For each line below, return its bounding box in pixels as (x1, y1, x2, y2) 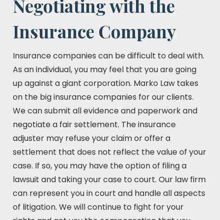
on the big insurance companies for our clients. (13, 91, 193, 103)
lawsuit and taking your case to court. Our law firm (13, 174, 206, 185)
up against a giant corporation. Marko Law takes (13, 78, 198, 89)
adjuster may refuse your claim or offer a (13, 133, 170, 144)
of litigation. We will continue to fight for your (13, 201, 184, 213)
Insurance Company (13, 20, 176, 43)
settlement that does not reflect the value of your (13, 146, 206, 158)
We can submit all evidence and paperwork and (13, 105, 197, 116)
